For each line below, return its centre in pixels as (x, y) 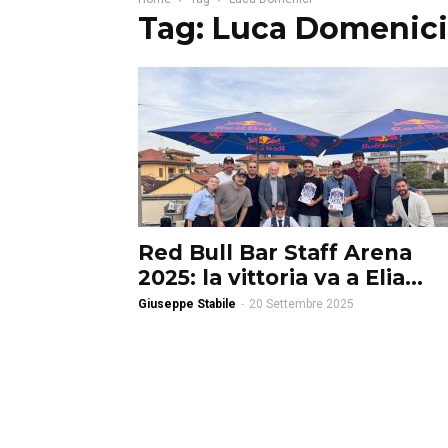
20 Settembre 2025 (301, 304)
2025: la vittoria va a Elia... (280, 277)
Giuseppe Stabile (187, 304)
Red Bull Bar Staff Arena (275, 252)
